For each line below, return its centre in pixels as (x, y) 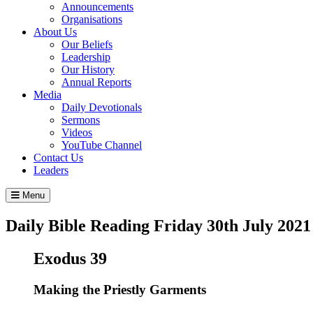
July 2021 (275, 225)
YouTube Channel (102, 145)
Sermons (81, 119)
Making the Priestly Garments (120, 289)
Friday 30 (189, 225)
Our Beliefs (87, 44)
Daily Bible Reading (80, 225)
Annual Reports (96, 82)
